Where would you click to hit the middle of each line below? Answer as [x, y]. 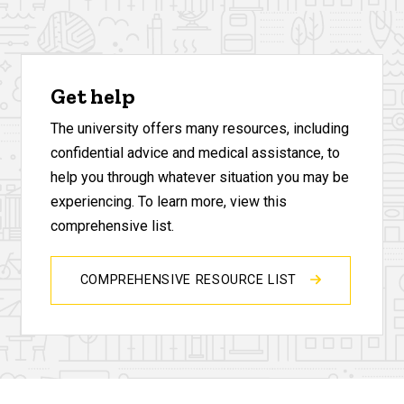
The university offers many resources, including [199, 129]
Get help [92, 96]
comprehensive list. [112, 226]
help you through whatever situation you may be [199, 178]
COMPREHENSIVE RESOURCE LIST [190, 280]
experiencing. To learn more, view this [168, 202]
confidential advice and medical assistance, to [195, 153]
